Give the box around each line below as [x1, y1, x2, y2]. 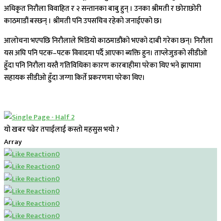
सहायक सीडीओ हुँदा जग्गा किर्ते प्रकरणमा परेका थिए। [4, 72, 145, 84]
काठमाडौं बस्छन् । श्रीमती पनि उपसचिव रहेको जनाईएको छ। [4, 15, 162, 28]
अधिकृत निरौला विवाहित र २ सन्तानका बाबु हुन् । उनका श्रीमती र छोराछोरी [4, 2, 201, 15]
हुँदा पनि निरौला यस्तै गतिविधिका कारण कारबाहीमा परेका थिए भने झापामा [4, 59, 201, 72]
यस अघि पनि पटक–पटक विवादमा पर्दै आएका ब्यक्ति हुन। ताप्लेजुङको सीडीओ [4, 47, 207, 60]
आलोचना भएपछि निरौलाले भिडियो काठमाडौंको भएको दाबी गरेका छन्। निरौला [4, 35, 213, 47]
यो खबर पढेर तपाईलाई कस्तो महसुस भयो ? [4, 123, 119, 136]
